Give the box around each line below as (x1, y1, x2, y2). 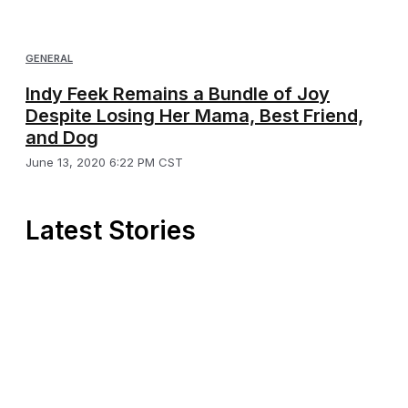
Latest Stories (25, 214, 196, 246)
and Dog (25, 126, 98, 148)
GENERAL (25, 51, 73, 65)
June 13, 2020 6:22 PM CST (25, 154, 183, 169)
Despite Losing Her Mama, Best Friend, (25, 104, 363, 127)
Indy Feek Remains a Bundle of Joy (25, 82, 330, 105)
